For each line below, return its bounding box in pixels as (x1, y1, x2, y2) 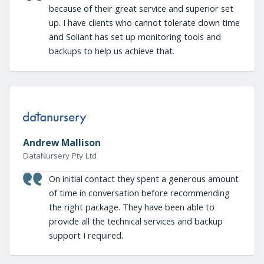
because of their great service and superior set (48, 2, 233, 14)
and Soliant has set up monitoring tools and (48, 31, 221, 42)
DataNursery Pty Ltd (22, 150, 97, 161)
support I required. (48, 229, 123, 241)
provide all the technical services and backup (48, 214, 223, 227)
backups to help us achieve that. (48, 45, 174, 57)
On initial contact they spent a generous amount (48, 172, 239, 184)
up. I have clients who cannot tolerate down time (48, 16, 240, 28)
